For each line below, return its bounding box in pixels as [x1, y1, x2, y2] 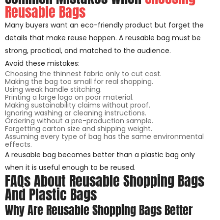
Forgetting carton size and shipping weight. [5, 124, 152, 134]
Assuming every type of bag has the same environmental [5, 132, 204, 142]
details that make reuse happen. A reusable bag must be [5, 33, 201, 43]
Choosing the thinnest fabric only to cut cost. [5, 69, 162, 79]
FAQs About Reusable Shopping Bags [5, 170, 204, 192]
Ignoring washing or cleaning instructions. [5, 108, 146, 118]
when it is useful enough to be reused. [5, 163, 136, 173]
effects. [5, 139, 32, 150]
